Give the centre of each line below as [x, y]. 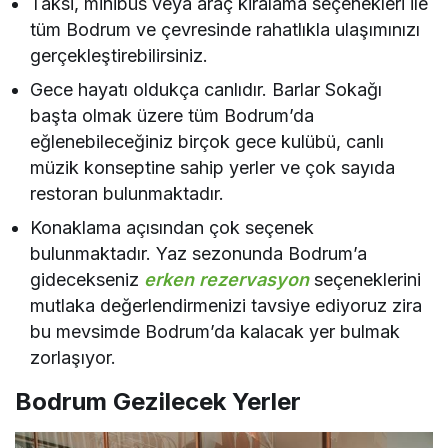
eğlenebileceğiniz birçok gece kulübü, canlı [207, 141]
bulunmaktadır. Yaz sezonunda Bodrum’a [199, 253]
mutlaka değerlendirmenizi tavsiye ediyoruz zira [226, 305]
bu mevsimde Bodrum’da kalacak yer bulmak [215, 331]
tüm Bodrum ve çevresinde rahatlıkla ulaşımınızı [225, 29]
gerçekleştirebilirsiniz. [119, 55]
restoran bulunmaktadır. [127, 193]
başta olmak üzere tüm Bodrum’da [172, 115]
